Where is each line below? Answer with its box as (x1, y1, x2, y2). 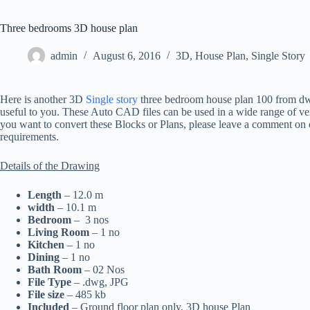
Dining (28, 251, 60, 263)
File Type (28, 276, 71, 288)
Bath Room (28, 264, 82, 275)
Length (28, 189, 62, 201)
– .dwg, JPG (71, 276, 129, 288)
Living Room (28, 226, 89, 238)
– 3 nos (71, 214, 109, 226)
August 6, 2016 (93, 50, 161, 62)
